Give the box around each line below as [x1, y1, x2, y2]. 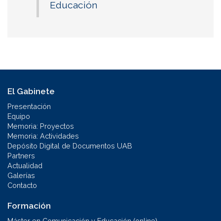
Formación [7, 200, 51, 211]
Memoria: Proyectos [7, 121, 74, 130]
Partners [7, 151, 35, 160]
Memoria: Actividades [7, 131, 79, 140]
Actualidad [7, 161, 42, 170]
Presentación [7, 102, 51, 110]
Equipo [7, 111, 30, 120]
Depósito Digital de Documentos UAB [7, 141, 132, 150]
